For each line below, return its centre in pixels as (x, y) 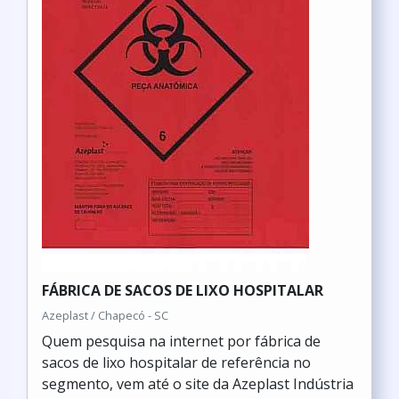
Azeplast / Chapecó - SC (105, 315)
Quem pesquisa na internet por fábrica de (181, 341)
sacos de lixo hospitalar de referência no (176, 362)
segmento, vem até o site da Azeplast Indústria (198, 384)
